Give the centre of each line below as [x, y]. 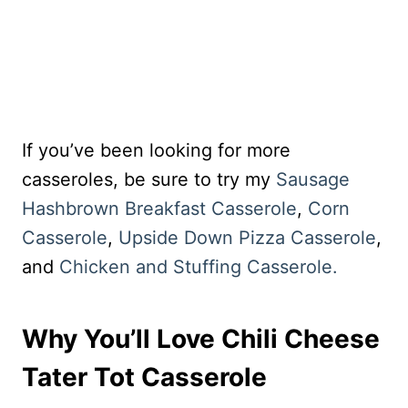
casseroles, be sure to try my [149, 180]
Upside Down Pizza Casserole [247, 238]
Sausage [313, 180]
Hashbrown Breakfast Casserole [159, 209]
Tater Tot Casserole [144, 377]
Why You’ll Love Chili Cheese [201, 339]
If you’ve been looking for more [156, 151]
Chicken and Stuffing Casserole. [199, 267]
